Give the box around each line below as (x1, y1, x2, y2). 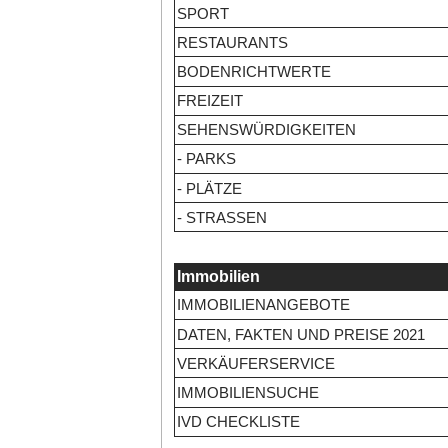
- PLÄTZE (176, 177, 242, 199)
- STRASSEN (176, 206, 267, 228)
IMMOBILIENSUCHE (176, 381, 319, 403)
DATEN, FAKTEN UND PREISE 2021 (176, 323, 425, 345)
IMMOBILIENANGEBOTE (176, 294, 350, 316)
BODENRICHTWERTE (176, 60, 331, 82)
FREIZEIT (176, 90, 243, 112)
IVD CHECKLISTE (176, 411, 300, 433)
